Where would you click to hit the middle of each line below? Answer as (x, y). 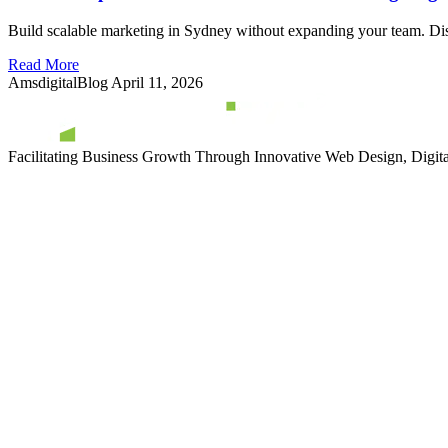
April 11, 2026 (157, 82)
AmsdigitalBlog (59, 82)
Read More (43, 64)
